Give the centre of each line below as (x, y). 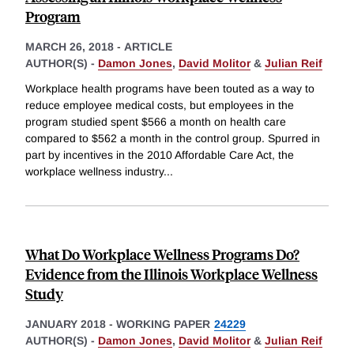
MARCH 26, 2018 (70, 46)
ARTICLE (148, 46)
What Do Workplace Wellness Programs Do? (162, 254)
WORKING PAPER (163, 324)
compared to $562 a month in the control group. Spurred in (173, 138)
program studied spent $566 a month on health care (156, 121)
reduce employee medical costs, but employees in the (160, 105)
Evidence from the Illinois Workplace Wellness (171, 273)
